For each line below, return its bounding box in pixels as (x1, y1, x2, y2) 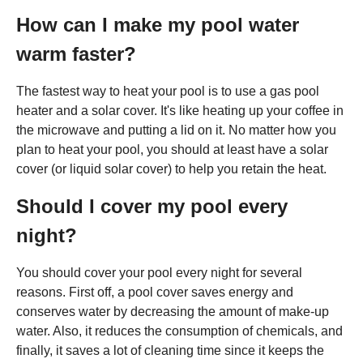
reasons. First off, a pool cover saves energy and (16, 284, 293, 299)
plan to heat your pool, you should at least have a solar (16, 142, 328, 156)
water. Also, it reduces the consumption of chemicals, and (16, 323, 343, 338)
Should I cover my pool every (16, 194, 288, 217)
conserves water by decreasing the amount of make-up (16, 304, 329, 318)
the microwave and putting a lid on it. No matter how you (16, 122, 336, 137)
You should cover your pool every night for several (16, 265, 302, 280)
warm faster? (16, 42, 136, 65)
